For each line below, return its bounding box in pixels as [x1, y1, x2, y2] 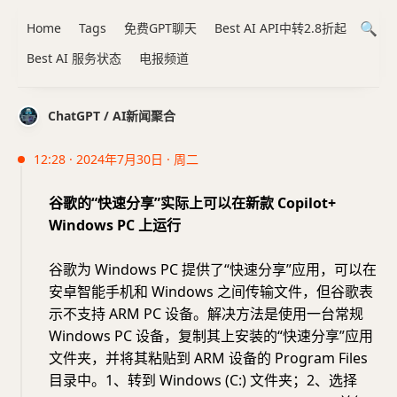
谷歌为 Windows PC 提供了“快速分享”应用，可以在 [49, 260, 377, 279]
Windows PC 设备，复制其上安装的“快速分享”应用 [49, 326, 373, 346]
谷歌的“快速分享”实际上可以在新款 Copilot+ [49, 193, 336, 213]
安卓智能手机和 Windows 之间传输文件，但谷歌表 [49, 282, 373, 301]
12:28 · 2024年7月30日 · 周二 [34, 151, 198, 167]
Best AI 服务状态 [27, 50, 121, 66]
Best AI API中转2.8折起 [214, 19, 346, 36]
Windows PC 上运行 [49, 215, 181, 235]
